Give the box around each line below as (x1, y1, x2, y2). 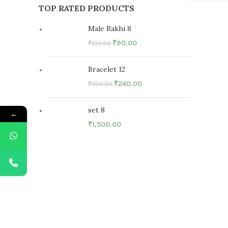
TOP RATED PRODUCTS (39, 3, 134, 13)
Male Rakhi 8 (88, 24, 131, 33)
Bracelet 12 (88, 65, 125, 74)
